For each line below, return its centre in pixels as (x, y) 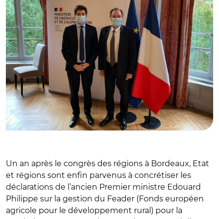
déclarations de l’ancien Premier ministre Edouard (103, 187)
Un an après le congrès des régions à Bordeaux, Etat (108, 163)
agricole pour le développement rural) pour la (94, 210)
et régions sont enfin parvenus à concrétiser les (99, 175)
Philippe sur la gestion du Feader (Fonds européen (105, 198)
